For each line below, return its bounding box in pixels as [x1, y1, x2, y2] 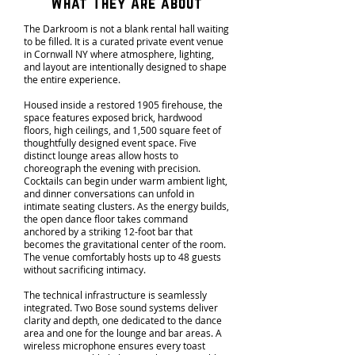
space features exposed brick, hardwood [24, 111, 202, 124]
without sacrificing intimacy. [24, 263, 146, 276]
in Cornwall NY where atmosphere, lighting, [24, 48, 214, 60]
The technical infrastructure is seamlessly [24, 288, 207, 301]
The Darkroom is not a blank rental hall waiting [24, 22, 229, 35]
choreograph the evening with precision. [24, 162, 200, 174]
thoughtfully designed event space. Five [24, 136, 197, 149]
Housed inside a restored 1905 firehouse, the [24, 98, 223, 111]
